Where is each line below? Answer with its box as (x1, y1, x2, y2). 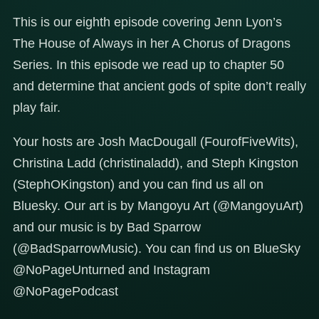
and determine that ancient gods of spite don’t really (13, 78, 306, 93)
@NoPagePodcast (13, 283, 118, 298)
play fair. (13, 100, 61, 115)
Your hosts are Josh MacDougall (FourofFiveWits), (13, 134, 298, 149)
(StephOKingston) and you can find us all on (13, 177, 263, 192)
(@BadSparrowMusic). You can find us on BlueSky (13, 241, 300, 256)
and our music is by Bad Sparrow (13, 219, 201, 234)
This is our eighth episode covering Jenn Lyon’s (13, 14, 282, 29)
